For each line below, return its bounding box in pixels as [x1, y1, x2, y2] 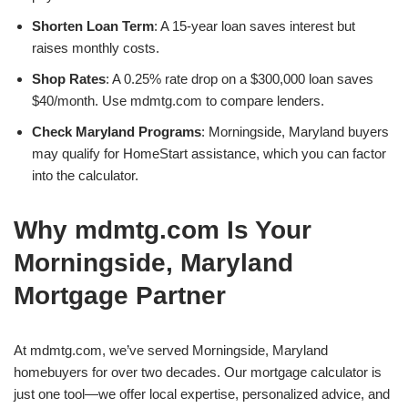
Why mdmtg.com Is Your [14, 216, 311, 244]
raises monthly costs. [32, 40, 159, 56]
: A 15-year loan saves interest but [154, 18, 355, 34]
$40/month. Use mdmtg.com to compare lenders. [32, 93, 324, 108]
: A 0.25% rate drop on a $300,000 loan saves [106, 71, 373, 87]
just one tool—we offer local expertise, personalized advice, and [14, 386, 390, 402]
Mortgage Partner [14, 281, 226, 310]
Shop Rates [32, 71, 106, 87]
